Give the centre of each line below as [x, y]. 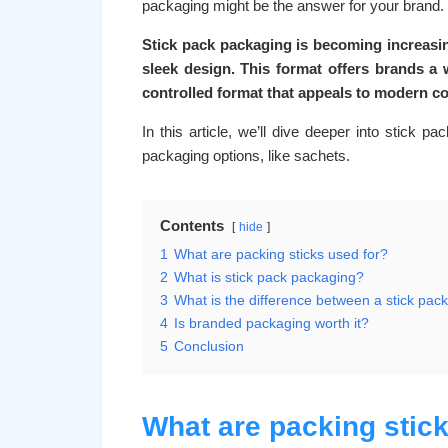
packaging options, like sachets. [246, 155]
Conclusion [209, 346]
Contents [192, 225]
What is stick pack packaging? [269, 277]
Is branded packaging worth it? [271, 323]
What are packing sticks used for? [281, 254]
